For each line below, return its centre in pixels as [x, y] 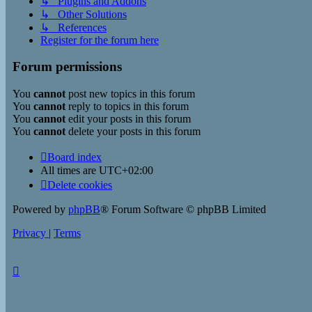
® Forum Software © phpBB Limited [183, 210]
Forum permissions [67, 67]
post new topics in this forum [130, 94]
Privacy [29, 233]
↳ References [73, 27]
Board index [75, 157]
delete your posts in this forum [133, 132]
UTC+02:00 [126, 171]
